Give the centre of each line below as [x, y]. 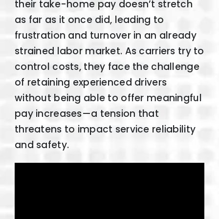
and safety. [42, 145]
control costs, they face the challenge [107, 66]
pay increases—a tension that [87, 113]
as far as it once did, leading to [89, 20]
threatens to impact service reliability [105, 129]
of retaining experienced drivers [91, 82]
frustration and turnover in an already [105, 35]
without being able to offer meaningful [108, 98]
